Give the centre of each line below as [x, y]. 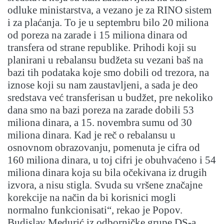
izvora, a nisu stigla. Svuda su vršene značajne [105, 185]
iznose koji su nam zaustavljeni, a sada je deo [103, 85]
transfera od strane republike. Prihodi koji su [102, 48]
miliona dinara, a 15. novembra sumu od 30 [100, 123]
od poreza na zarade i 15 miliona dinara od [97, 35]
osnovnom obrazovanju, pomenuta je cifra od [104, 148]
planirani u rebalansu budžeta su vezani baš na [105, 60]
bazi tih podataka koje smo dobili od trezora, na [108, 73]
